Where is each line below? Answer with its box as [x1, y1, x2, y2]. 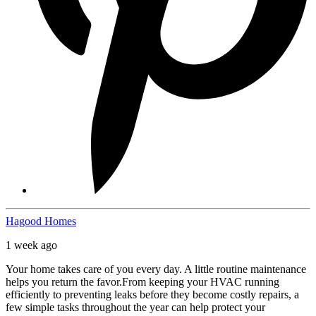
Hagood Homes [6, 215, 76, 228]
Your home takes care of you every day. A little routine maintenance [6, 263, 306, 276]
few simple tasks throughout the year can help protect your [6, 301, 265, 314]
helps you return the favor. [6, 276, 122, 288]
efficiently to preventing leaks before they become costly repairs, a [6, 288, 299, 301]
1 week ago [6, 239, 57, 252]
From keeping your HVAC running [122, 276, 279, 288]
